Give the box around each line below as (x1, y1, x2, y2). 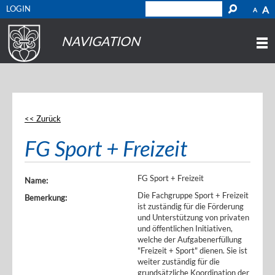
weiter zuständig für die (137, 257, 220, 266)
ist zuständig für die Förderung (137, 201, 244, 211)
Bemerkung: (25, 193, 67, 203)
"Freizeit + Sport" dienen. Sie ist (137, 246, 247, 255)
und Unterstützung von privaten (137, 212, 249, 222)
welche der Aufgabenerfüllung (137, 234, 242, 244)
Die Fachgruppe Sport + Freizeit (137, 190, 249, 200)
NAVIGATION (61, 33, 140, 48)
